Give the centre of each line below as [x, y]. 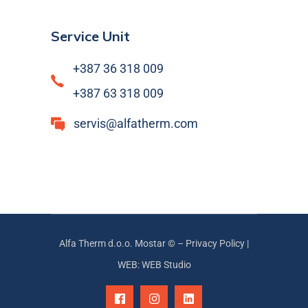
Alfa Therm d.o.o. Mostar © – [122, 243]
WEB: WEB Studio [154, 264]
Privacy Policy [215, 243]
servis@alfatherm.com [136, 124]
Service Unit [90, 36]
